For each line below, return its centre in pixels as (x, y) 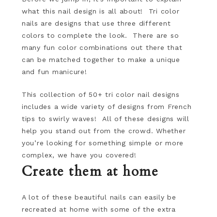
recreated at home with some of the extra (99, 209)
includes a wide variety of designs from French (107, 107)
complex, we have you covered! (82, 155)
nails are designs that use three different (96, 23)
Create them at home (90, 171)
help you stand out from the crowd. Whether (104, 131)
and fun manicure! (54, 72)
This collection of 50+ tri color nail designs (101, 94)
